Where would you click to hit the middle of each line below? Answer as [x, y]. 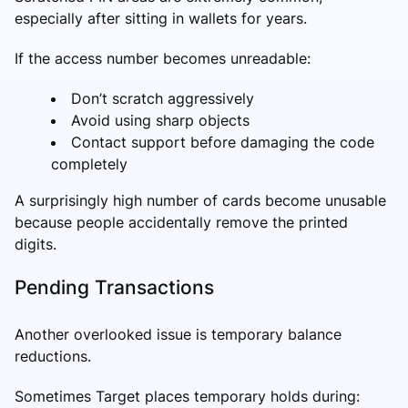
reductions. [53, 356]
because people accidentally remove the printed [181, 222]
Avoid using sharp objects [160, 120]
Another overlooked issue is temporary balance [178, 334]
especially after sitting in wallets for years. [161, 18]
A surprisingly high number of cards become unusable [200, 200]
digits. [36, 244]
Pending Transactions [114, 287]
